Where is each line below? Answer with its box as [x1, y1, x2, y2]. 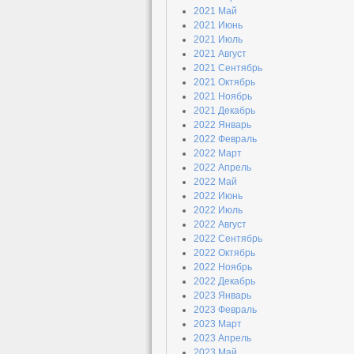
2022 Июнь [194, 190, 243, 201]
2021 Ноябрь [194, 91, 252, 102]
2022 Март [194, 148, 242, 159]
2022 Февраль [194, 134, 257, 145]
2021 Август [194, 48, 247, 59]
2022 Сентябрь [194, 233, 262, 244]
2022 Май [194, 176, 237, 187]
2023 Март [194, 318, 242, 330]
